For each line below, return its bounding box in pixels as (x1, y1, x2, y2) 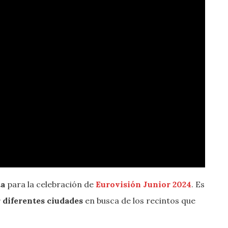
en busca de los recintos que (83, 195, 195, 206)
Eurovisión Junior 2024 (96, 179, 191, 189)
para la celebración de (5, 179, 96, 189)
